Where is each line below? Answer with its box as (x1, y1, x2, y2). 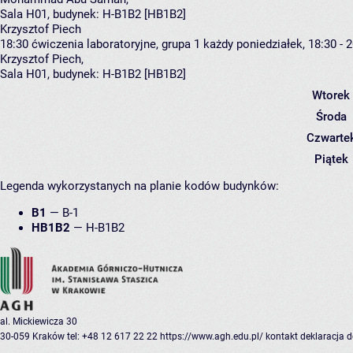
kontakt (266, 331, 298, 343)
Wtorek (312, 88, 350, 103)
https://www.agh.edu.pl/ (160, 331, 263, 343)
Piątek (314, 152, 348, 167)
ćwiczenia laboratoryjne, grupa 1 (32, 37, 200, 52)
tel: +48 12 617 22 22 (67, 331, 158, 343)
